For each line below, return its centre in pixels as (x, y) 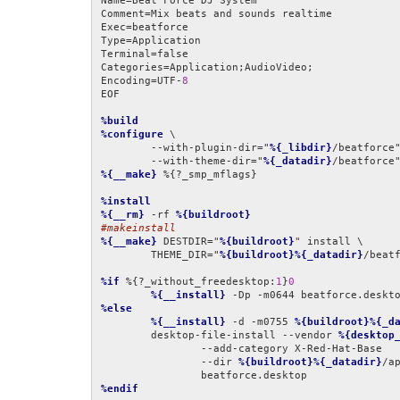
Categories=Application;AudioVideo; (207, 68)
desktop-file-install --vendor (245, 336)
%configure (132, 135)
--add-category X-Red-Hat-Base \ (151, 349)
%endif (120, 389)
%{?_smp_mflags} (207, 175)
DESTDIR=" (188, 242)
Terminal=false (145, 54)
